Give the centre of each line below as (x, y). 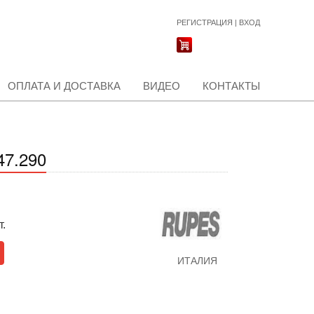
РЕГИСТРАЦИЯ (205, 22)
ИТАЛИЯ (197, 261)
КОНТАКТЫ (231, 86)
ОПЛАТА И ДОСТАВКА (64, 86)
